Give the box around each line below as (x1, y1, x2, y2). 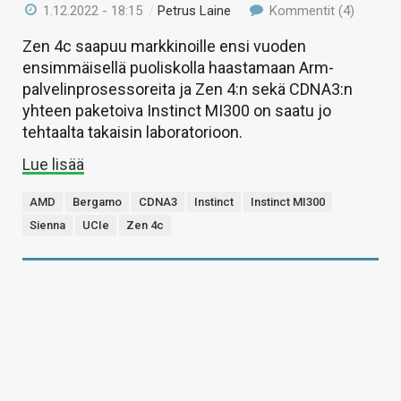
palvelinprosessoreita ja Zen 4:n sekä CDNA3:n (22, 80, 353, 99)
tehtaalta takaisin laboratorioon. (22, 123, 243, 142)
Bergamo (73, 195, 122, 209)
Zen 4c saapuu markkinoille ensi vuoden (22, 37, 306, 56)
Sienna (30, 218, 65, 233)
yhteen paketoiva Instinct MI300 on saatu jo (22, 101, 331, 121)
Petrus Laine (158, 3, 232, 20)
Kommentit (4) (265, 3, 354, 20)
